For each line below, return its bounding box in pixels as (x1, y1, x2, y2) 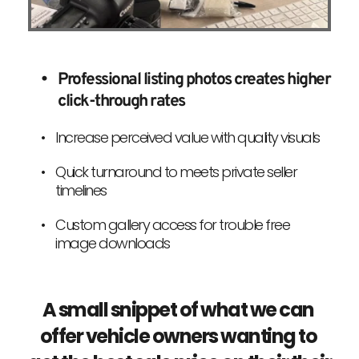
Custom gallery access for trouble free (55, 214, 289, 235)
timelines (55, 179, 107, 200)
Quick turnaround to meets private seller (55, 161, 296, 182)
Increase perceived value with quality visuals (55, 127, 320, 147)
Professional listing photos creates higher (58, 68, 330, 91)
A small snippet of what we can (42, 296, 314, 323)
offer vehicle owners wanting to (39, 322, 317, 349)
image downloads (55, 232, 170, 253)
